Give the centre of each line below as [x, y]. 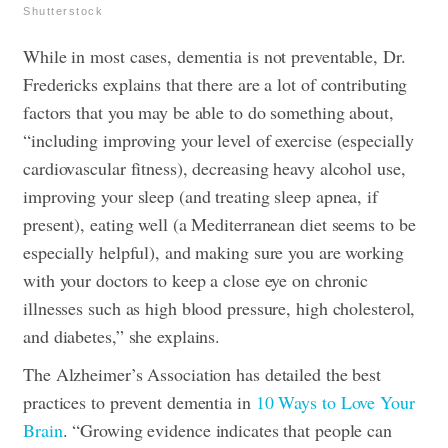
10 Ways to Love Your [335, 402]
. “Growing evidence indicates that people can [227, 430]
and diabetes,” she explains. [122, 336]
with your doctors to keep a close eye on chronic [196, 280]
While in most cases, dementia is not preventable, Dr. [214, 56]
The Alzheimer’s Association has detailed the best [202, 374]
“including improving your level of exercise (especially [218, 140]
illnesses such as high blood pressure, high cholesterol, [219, 308]
